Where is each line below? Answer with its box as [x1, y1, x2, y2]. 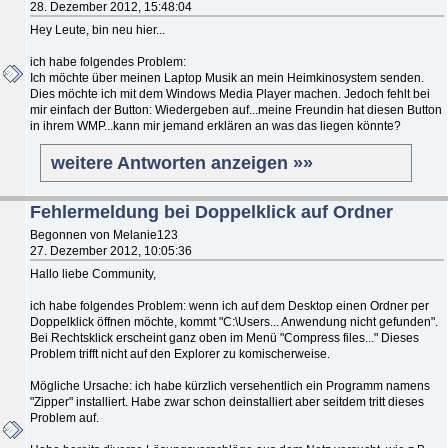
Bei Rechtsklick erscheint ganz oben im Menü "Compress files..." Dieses [30, 330, 419, 345]
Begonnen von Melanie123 [30, 227, 178, 242]
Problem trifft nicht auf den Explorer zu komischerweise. [30, 346, 330, 361]
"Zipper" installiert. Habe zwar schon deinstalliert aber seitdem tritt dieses [30, 394, 424, 409]
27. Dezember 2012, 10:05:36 [30, 243, 192, 258]
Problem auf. [30, 410, 99, 425]
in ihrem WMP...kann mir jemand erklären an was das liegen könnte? [30, 118, 401, 133]
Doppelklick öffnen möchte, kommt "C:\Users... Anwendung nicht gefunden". [30, 314, 438, 329]
